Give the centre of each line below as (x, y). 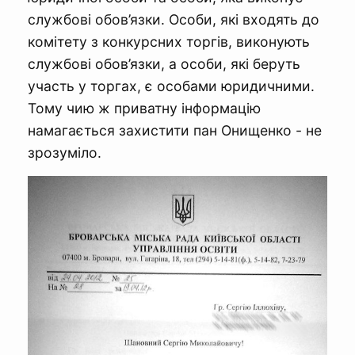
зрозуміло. (65, 152)
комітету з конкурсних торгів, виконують (169, 41)
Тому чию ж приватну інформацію (144, 108)
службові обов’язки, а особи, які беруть (164, 63)
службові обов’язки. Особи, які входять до (174, 19)
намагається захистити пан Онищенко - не (175, 130)
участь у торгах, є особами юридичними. (171, 86)
